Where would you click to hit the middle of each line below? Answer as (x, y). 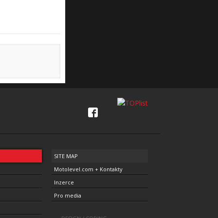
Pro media (67, 195)
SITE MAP (66, 156)
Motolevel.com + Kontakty (88, 169)
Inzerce (64, 182)
